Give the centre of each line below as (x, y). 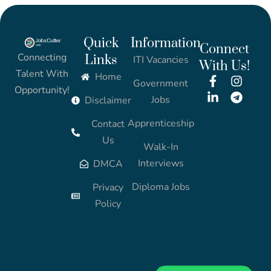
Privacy (108, 187)
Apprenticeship (161, 123)
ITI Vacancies (161, 60)
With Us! (225, 66)
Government (161, 83)
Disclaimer (108, 100)
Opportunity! (42, 90)
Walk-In (161, 147)
